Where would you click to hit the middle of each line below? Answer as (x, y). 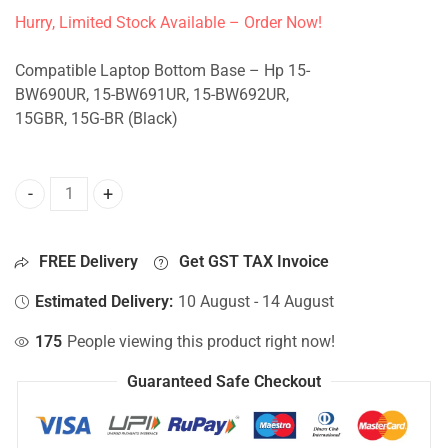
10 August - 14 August (256, 301)
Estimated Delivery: (104, 301)
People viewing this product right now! (201, 341)
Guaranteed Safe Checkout (224, 381)
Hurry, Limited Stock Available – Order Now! (168, 23)
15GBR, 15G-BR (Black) (96, 118)
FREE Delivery (87, 261)
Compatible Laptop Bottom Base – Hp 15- (162, 70)
